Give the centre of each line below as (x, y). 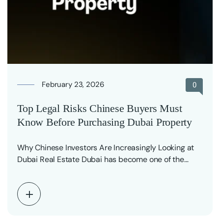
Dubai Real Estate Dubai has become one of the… (103, 159)
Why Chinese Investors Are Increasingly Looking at (106, 147)
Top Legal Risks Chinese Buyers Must (100, 108)
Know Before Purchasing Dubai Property (105, 122)
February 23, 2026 (73, 84)
